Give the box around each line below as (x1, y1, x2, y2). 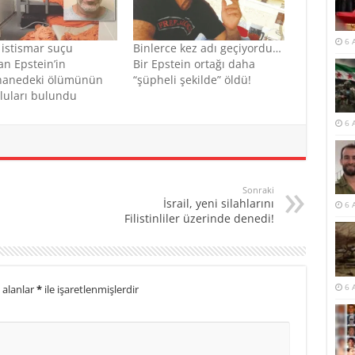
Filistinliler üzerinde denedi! (124, 211, 274, 227)
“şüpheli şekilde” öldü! (132, 72, 251, 88)
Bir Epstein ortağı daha (132, 56, 255, 72)
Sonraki (242, 184, 274, 197)
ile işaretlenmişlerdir (41, 282, 139, 297)
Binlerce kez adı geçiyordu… (132, 40, 281, 56)
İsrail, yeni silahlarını (162, 196, 274, 212)
